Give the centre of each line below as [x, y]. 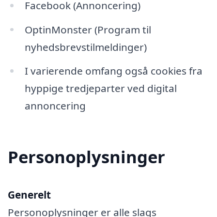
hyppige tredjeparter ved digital [101, 88]
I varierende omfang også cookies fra [113, 71]
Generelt [29, 195]
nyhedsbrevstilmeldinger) [85, 47]
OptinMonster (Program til [88, 29]
